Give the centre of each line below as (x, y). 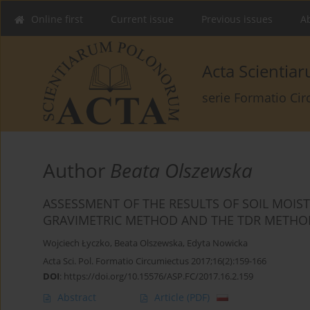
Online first (57, 19)
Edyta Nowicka (217, 244)
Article (171, 298)
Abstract (77, 298)
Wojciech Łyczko (76, 244)
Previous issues (237, 19)
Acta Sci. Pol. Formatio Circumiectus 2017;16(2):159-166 (155, 261)
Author (76, 171)
